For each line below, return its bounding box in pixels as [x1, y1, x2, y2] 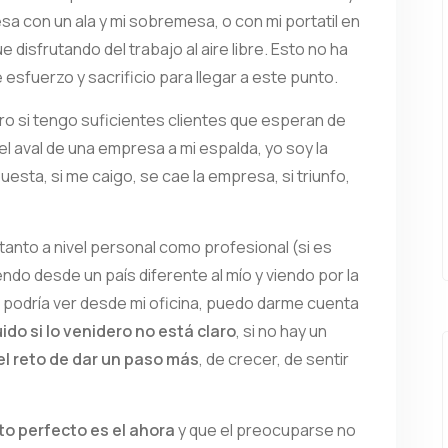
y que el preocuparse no [175, 419, 356, 441]
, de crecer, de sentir [199, 348, 349, 370]
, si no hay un [236, 320, 327, 342]
